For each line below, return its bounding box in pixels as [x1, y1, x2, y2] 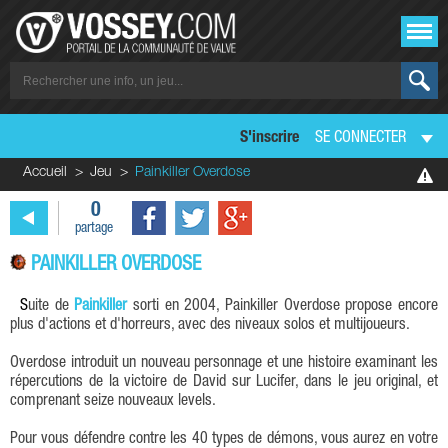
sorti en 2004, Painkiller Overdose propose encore [127, 298, 439, 315]
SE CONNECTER [315, 131, 406, 147]
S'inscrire [240, 131, 299, 147]
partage [75, 221, 113, 236]
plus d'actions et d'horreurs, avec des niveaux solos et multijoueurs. [10, 317, 410, 334]
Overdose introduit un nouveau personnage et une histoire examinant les [10, 355, 438, 372]
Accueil [23, 166, 67, 180]
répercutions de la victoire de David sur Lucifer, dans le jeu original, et [10, 374, 438, 391]
